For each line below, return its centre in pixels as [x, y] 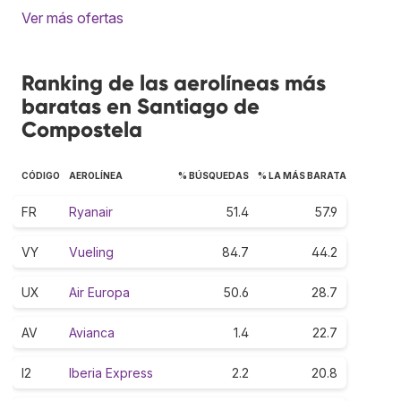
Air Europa [99, 292]
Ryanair [91, 211]
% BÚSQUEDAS [213, 175]
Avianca [92, 332]
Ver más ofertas [73, 17]
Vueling [91, 252]
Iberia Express [111, 372]
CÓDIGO [41, 175]
